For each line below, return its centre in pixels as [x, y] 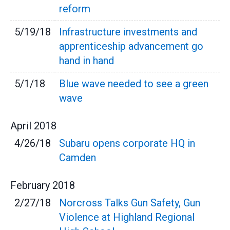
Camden [78, 158]
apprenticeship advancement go [131, 46]
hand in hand [87, 61]
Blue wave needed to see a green [134, 84]
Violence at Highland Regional [127, 217]
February [30, 185]
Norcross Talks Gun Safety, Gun [130, 203]
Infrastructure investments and [128, 32]
